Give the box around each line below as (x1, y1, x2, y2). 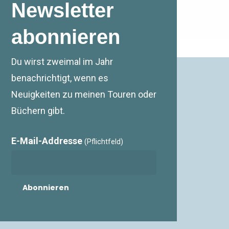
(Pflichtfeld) (84, 137, 123, 146)
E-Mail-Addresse (11, 135, 84, 146)
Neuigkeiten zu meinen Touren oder (11, 88, 156, 100)
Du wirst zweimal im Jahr (11, 56, 113, 67)
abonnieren (11, 25, 120, 48)
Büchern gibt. (11, 105, 65, 116)
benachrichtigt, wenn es (11, 72, 108, 83)
